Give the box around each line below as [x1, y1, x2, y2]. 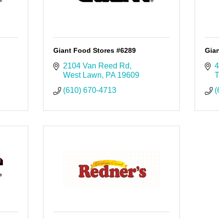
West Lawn [63, 71, 102, 80]
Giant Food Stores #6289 [53, 46, 136, 55]
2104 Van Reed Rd [63, 62, 130, 70]
